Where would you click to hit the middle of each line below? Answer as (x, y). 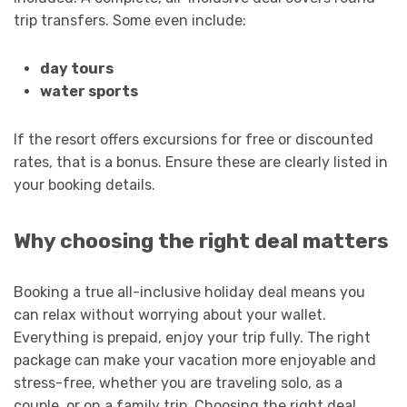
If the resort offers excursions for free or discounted (194, 140)
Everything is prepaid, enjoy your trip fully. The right (192, 338)
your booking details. (84, 185)
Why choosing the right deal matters (201, 242)
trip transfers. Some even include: (130, 21)
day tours (76, 69)
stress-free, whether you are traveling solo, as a (178, 383)
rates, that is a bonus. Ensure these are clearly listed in (201, 163)
